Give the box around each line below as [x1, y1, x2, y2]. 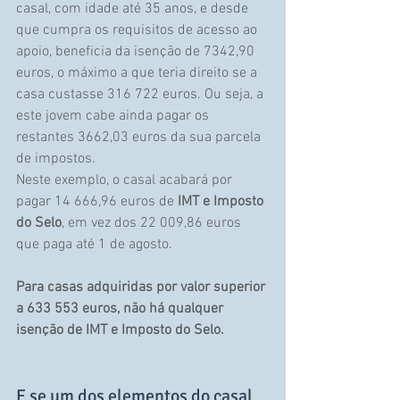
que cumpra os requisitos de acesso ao [16, 21, 261, 40]
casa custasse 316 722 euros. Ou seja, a [16, 86, 267, 104]
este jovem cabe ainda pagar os [16, 107, 212, 126]
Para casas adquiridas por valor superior [16, 279, 269, 297]
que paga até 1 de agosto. [16, 236, 172, 254]
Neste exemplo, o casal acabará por [16, 171, 236, 190]
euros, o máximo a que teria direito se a [16, 64, 261, 83]
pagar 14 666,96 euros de [16, 193, 178, 212]
